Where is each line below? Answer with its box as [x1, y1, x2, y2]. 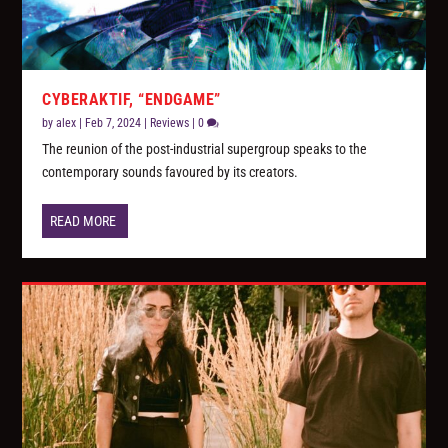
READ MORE [50, 213, 117, 230]
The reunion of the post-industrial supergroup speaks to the [42, 141, 368, 158]
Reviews [150, 116, 190, 131]
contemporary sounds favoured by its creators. [42, 164, 299, 181]
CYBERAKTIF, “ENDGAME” [42, 90, 221, 110]
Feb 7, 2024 [85, 116, 142, 131]
